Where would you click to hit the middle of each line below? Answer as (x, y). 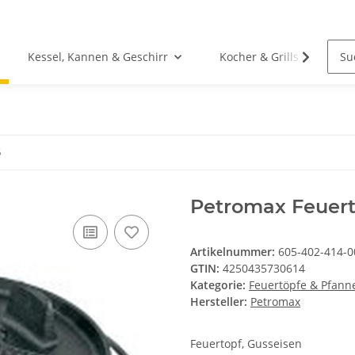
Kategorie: (219, 285)
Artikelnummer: (234, 252)
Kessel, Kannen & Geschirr (98, 57)
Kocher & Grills (260, 57)
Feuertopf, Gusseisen (246, 344)
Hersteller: (219, 302)
